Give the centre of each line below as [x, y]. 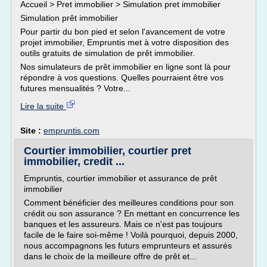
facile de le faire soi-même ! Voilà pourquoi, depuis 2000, [131, 235]
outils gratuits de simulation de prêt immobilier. [108, 53]
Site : [32, 131]
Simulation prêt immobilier [69, 18]
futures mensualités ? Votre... [75, 88]
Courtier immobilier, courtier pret [108, 151]
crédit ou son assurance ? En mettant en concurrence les [132, 213]
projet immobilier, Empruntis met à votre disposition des [125, 42]
